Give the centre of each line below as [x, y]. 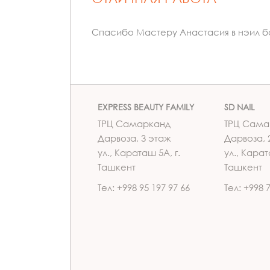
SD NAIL [239, 107]
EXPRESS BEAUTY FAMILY [146, 107]
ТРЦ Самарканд [134, 123]
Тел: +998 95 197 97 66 [144, 188]
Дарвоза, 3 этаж [134, 138]
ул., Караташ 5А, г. [139, 152]
